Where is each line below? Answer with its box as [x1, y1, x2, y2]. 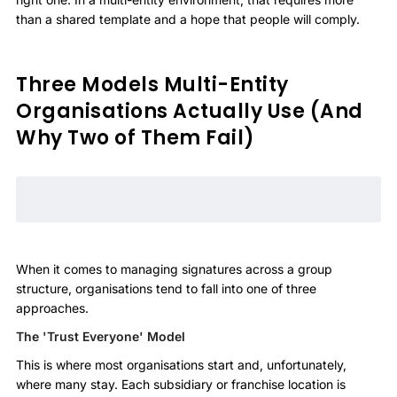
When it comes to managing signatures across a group [16, 261, 332, 276]
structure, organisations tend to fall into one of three [16, 280, 316, 296]
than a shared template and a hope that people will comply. [16, 11, 360, 27]
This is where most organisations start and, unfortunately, [16, 356, 346, 372]
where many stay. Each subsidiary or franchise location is [16, 376, 346, 392]
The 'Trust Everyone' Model [16, 328, 185, 344]
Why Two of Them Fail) [16, 123, 255, 152]
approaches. [16, 300, 89, 315]
